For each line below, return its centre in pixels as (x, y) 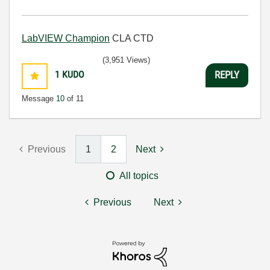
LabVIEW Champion (66, 38)
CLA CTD (132, 38)
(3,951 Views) (126, 60)
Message (39, 98)
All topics (139, 175)
